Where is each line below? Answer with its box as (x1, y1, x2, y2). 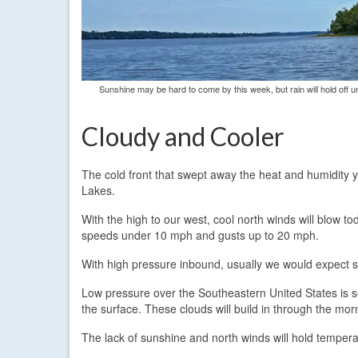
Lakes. (82, 181, 115, 198)
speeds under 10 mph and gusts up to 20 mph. (82, 226, 319, 243)
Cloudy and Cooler (82, 120, 284, 152)
